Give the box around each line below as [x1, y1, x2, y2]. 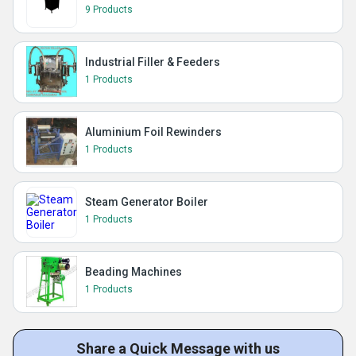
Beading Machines [85, 265, 182, 279]
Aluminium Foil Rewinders [85, 126, 222, 139]
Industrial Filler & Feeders [85, 56, 220, 69]
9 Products [85, 4, 133, 16]
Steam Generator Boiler [85, 195, 208, 209]
